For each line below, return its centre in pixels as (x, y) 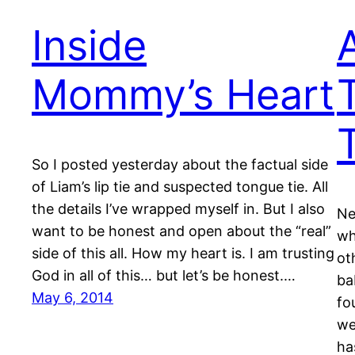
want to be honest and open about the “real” (181, 231)
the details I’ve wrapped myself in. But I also (178, 209)
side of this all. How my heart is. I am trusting (183, 254)
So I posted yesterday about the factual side (180, 165)
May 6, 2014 (73, 298)
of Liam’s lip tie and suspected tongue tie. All (180, 187)
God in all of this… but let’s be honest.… (164, 276)
